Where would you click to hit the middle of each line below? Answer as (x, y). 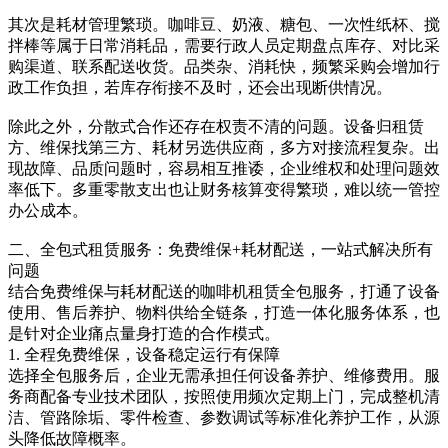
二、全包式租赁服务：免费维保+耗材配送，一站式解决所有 (220, 250)
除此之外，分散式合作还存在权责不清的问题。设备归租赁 (216, 127)
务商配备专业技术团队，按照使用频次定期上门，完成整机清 (224, 397)
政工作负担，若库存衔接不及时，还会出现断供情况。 (200, 88)
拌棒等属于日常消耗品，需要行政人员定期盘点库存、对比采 (224, 46)
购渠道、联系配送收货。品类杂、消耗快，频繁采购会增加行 (224, 67)
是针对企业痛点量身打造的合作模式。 (144, 334)
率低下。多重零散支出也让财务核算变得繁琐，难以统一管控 (224, 190)
